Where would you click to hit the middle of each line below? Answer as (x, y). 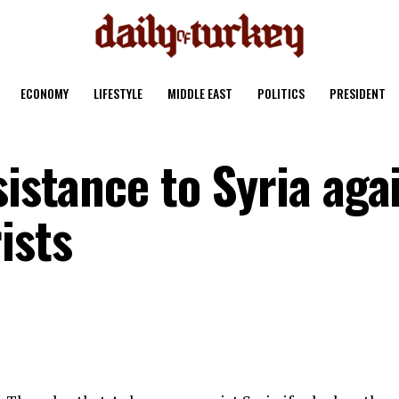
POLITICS (281, 93)
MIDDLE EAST (200, 93)
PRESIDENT (358, 93)
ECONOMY (45, 93)
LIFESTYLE (118, 93)
